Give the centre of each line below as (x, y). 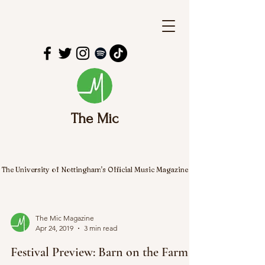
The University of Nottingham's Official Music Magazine (95, 169)
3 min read (101, 228)
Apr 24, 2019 (54, 228)
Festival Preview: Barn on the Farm (99, 252)
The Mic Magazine (65, 218)
